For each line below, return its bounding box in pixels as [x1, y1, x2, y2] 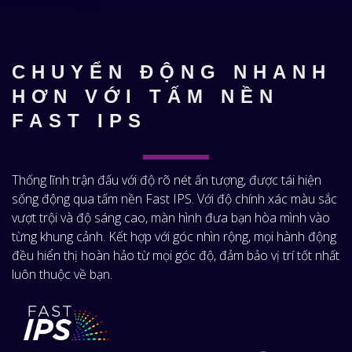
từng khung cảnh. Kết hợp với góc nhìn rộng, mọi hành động [12, 227, 336, 245]
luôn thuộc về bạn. [12, 265, 112, 283]
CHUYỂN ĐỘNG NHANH [12, 60, 332, 82]
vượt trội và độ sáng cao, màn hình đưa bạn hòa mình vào [12, 208, 330, 226]
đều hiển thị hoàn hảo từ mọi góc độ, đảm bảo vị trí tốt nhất [12, 246, 339, 264]
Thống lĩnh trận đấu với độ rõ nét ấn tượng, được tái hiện [12, 170, 321, 189]
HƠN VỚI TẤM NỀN [12, 85, 279, 107]
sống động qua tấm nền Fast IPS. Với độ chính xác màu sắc [12, 189, 337, 207]
